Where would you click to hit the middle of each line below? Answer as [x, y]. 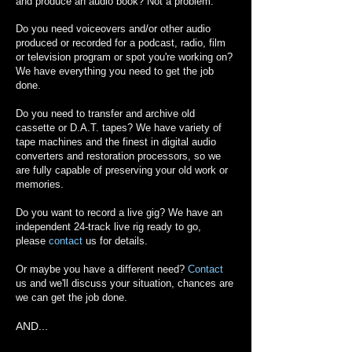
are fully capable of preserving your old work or [122, 170]
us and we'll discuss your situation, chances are [125, 283]
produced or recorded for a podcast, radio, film [121, 43]
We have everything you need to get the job [115, 71]
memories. [40, 184]
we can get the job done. [71, 297]
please [32, 241]
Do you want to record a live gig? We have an [119, 213]
